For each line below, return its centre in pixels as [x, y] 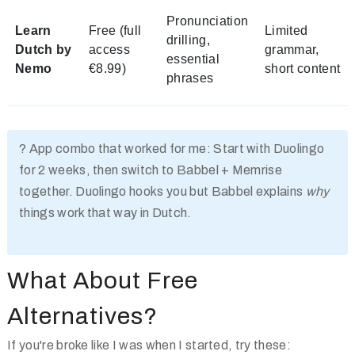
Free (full [115, 31]
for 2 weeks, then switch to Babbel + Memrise [151, 170]
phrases [190, 78]
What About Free [103, 281]
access [109, 50]
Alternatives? [82, 316]
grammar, [292, 50]
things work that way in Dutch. [105, 213]
